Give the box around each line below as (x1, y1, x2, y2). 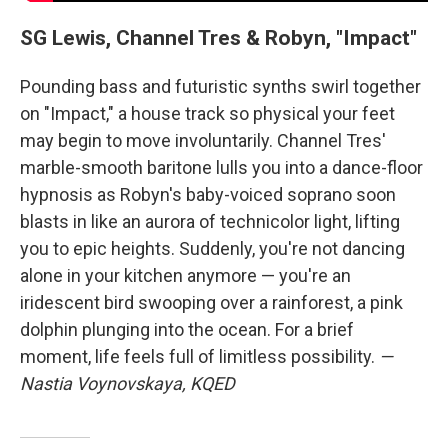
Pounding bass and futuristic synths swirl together (20, 75, 421, 97)
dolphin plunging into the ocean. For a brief (20, 318, 354, 340)
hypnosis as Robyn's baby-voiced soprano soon (20, 183, 396, 205)
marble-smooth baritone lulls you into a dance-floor (20, 156, 423, 178)
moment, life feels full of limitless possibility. (20, 345, 379, 367)
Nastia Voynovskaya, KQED (20, 372, 235, 394)
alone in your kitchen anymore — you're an (20, 264, 351, 286)
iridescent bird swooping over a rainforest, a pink (20, 291, 403, 313)
